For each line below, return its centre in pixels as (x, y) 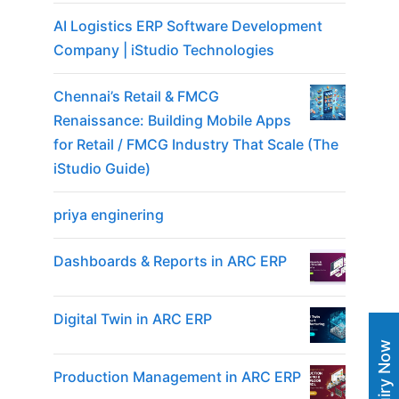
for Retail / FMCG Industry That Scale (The (196, 144)
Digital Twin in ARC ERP (133, 318)
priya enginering (109, 214)
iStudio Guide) (102, 168)
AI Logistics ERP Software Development (188, 25)
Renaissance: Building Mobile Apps (172, 120)
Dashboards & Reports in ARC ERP (170, 261)
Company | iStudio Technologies (164, 49)
